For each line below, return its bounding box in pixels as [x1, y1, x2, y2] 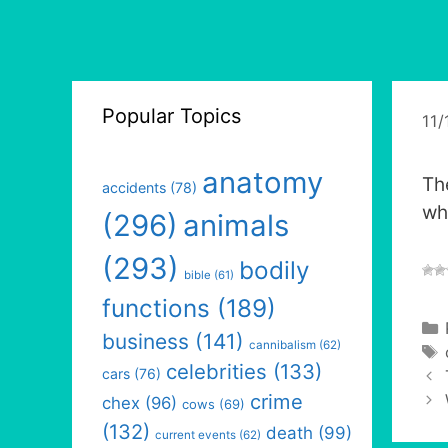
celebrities [166, 359, 267, 384]
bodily [239, 255, 310, 285]
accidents [102, 179, 166, 196]
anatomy [202, 165, 323, 200]
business [102, 329, 189, 354]
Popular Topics [102, 104, 241, 128]
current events [155, 428, 236, 442]
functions [102, 293, 210, 323]
